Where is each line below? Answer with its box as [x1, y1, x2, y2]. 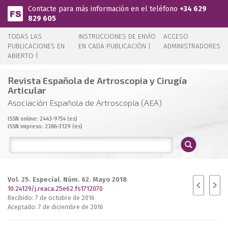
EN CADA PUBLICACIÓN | [78, 42, 151, 50]
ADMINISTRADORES [163, 42, 220, 50]
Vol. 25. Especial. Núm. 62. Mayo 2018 [8, 176, 127, 183]
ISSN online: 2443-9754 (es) [8, 116, 77, 122]
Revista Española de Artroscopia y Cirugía [8, 75, 187, 86]
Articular [8, 84, 46, 96]
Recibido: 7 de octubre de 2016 [8, 194, 95, 202]
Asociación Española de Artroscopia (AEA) [8, 98, 162, 107]
